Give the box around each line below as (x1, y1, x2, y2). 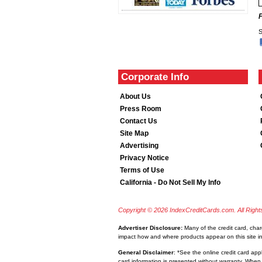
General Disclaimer (118, 249, 174, 256)
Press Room (120, 105, 161, 113)
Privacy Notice (120, 154, 169, 162)
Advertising (120, 142, 158, 150)
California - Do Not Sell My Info (120, 178, 220, 187)
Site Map (120, 129, 149, 137)
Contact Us (120, 117, 157, 125)
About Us (120, 92, 151, 101)
